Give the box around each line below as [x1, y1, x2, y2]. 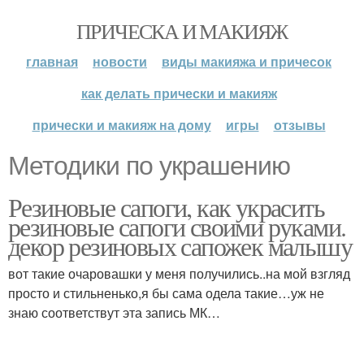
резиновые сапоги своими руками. [8, 209, 346, 244]
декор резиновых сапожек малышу [8, 228, 352, 263]
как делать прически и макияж [80, 84, 277, 102]
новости [93, 52, 147, 71]
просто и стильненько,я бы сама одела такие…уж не [8, 284, 324, 302]
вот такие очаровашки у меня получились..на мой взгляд [8, 264, 350, 283]
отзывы [273, 115, 326, 134]
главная [26, 52, 78, 71]
